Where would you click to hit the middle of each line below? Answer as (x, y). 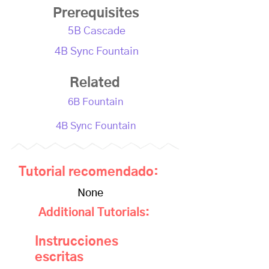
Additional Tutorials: (94, 213)
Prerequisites (96, 13)
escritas (59, 257)
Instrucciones (77, 242)
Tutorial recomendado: (89, 172)
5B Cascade (97, 31)
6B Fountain (96, 102)
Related (95, 83)
